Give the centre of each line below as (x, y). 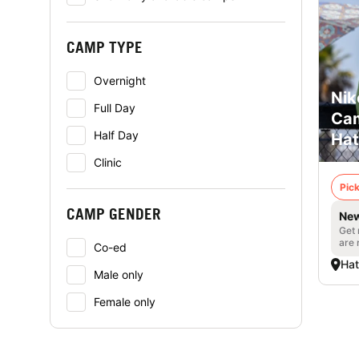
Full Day (115, 108)
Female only (125, 302)
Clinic (108, 162)
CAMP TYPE (105, 47)
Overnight (120, 81)
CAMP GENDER (114, 214)
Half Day (116, 135)
